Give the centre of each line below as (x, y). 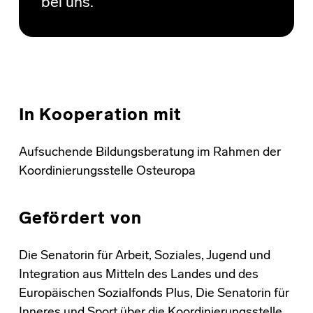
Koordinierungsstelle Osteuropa (107, 171)
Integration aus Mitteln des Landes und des (138, 275)
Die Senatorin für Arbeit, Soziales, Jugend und (144, 256)
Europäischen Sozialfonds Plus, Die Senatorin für (154, 293)
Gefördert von (80, 219)
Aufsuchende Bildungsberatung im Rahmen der (150, 152)
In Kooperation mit (100, 116)
